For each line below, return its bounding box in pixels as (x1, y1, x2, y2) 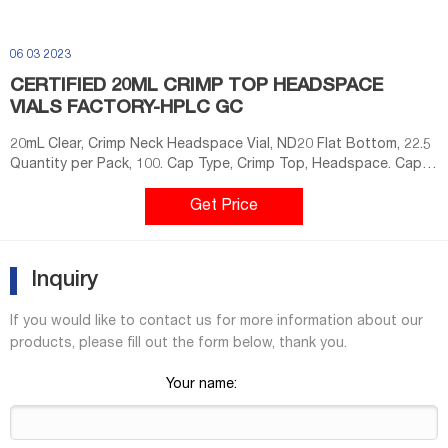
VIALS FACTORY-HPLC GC (10, 99, 243, 118)
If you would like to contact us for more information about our (10, 314, 423, 329)
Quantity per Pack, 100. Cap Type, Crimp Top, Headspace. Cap (10, 157, 422, 172)
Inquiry (31, 269, 98, 292)
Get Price (190, 198, 258, 215)
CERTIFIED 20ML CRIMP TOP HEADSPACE (10, 77, 383, 96)
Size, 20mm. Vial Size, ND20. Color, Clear (10, 177, 273, 192)
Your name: (166, 377, 237, 392)
